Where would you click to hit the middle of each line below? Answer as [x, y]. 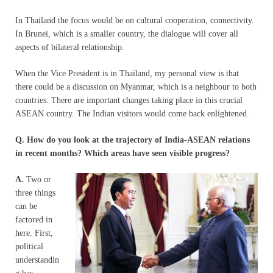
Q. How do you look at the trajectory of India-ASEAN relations [133, 140]
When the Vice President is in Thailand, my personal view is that [127, 73]
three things [35, 193]
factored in [34, 219]
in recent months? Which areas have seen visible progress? [122, 153]
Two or [37, 179]
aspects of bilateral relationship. [70, 47]
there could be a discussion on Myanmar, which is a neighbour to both [136, 87]
